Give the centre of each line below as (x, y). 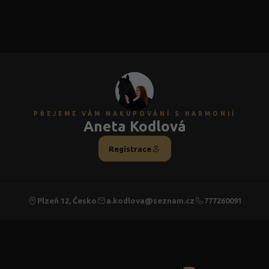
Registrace (130, 149)
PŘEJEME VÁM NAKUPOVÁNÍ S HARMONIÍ (134, 114)
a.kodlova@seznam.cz (150, 201)
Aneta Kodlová (134, 126)
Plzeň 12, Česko (67, 201)
